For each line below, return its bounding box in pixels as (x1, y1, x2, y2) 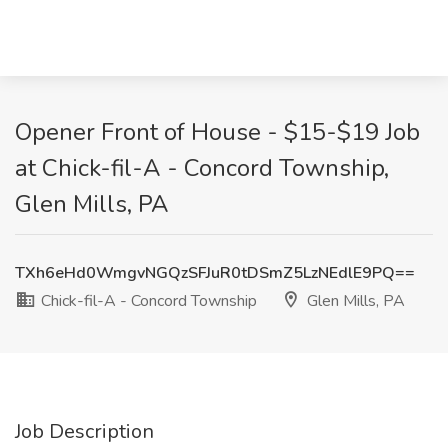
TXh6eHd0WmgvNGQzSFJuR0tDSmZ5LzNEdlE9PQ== (15, 262, 415, 284)
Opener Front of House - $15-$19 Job (15, 116, 420, 148)
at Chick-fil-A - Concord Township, (15, 152, 389, 184)
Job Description (15, 418, 154, 445)
